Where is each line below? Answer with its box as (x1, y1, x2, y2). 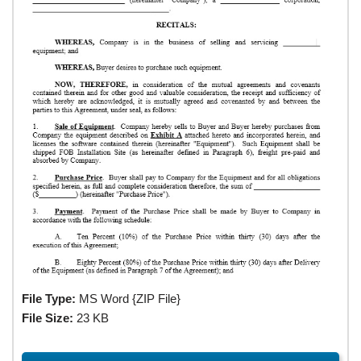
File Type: (22, 292, 76, 306)
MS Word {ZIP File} (76, 292, 180, 306)
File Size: (22, 311, 73, 326)
